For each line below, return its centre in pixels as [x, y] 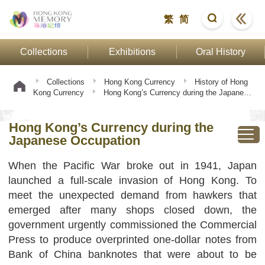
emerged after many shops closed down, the [132, 210]
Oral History [220, 52]
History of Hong [221, 82]
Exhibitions [132, 52]
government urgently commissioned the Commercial [132, 225]
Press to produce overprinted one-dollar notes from [132, 240]
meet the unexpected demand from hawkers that [132, 195]
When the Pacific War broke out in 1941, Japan [132, 166]
